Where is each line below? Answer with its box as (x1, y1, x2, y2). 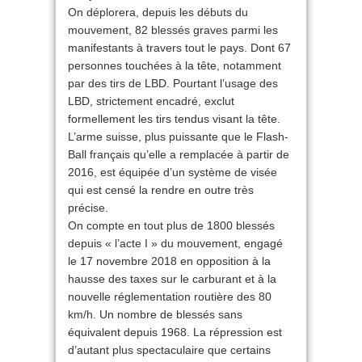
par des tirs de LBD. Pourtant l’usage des (68, 77, 278, 90)
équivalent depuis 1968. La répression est (68, 326, 282, 339)
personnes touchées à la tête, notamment (68, 59, 281, 72)
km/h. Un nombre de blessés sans (68, 308, 242, 321)
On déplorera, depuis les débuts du (68, 6, 248, 19)
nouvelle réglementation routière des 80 (68, 290, 271, 303)
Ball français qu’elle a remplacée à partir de (68, 148, 289, 161)
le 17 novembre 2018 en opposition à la (68, 255, 271, 267)
